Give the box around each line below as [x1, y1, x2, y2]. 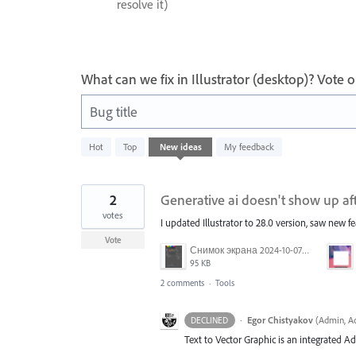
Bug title [90, 102, 137, 121]
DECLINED [191, 314, 229, 326]
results [81, 145, 109, 161]
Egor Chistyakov [246, 313, 313, 326]
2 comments [161, 277, 204, 288]
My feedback [224, 140, 274, 153]
